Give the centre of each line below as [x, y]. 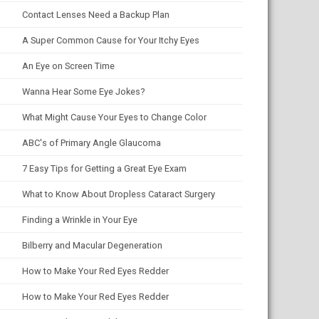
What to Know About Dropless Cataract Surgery [119, 194]
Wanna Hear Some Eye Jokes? [83, 91]
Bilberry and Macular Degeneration [92, 245]
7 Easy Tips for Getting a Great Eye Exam [104, 168]
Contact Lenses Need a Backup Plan [96, 15]
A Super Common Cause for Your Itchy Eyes [111, 40]
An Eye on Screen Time [68, 66]
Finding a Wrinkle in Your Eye [80, 220]
